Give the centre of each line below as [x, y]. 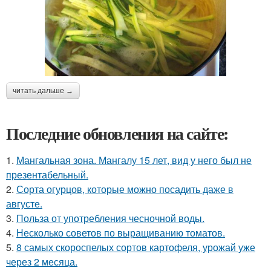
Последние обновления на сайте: [117, 133]
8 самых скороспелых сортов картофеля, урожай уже [136, 247]
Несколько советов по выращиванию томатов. [121, 232]
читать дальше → [43, 90]
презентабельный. [47, 174]
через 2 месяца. [42, 261]
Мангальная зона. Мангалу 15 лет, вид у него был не [134, 160]
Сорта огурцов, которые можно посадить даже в [125, 189]
